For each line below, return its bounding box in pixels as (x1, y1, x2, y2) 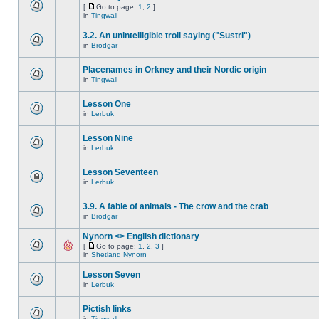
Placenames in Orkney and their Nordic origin (83, 65, 266, 75)
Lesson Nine (83, 133, 133, 143)
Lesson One (83, 99, 131, 109)
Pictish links (83, 304, 132, 314)
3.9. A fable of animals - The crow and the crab (83, 202, 268, 211)
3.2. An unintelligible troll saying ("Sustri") (83, 31, 251, 41)
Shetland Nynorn (91, 251, 147, 258)
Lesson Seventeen (83, 167, 158, 177)
